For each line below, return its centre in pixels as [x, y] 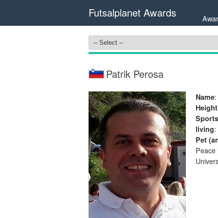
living [205, 129]
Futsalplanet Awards [132, 12]
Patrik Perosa [135, 74]
